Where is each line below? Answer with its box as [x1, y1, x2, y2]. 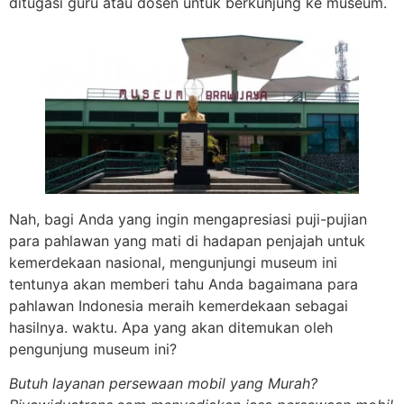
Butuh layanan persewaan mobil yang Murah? [9, 374, 317, 393]
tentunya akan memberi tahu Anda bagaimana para [9, 274, 358, 293]
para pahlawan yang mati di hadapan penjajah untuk [9, 231, 365, 250]
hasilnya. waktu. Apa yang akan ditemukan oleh [9, 317, 333, 336]
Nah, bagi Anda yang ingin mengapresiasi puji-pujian [9, 209, 367, 228]
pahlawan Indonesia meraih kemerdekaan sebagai [9, 296, 348, 315]
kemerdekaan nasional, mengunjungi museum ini [9, 252, 337, 271]
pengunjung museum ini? [9, 339, 177, 358]
